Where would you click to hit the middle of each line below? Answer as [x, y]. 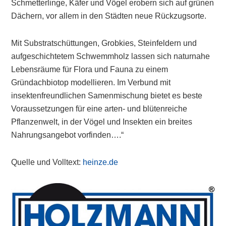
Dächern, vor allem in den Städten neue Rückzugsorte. [109, 16]
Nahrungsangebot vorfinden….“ [68, 135]
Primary [39, 191]
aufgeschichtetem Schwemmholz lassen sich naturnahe [111, 56]
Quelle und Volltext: [47, 162]
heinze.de [101, 162]
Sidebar [39, 210]
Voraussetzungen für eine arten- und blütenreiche [99, 109]
